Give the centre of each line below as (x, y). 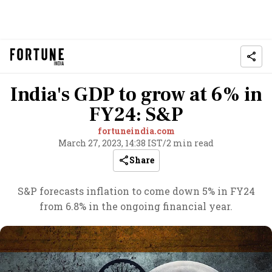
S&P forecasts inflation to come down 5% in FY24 (136, 191)
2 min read (190, 143)
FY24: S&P (136, 115)
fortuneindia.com (136, 131)
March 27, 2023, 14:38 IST (110, 143)
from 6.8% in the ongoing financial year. (136, 206)
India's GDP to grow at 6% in (136, 95)
